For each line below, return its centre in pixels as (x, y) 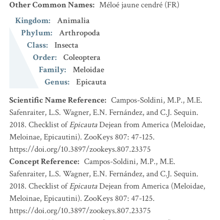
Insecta (67, 45)
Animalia (73, 21)
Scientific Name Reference (57, 100)
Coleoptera (82, 57)
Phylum (36, 33)
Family (52, 70)
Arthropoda (80, 33)
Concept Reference (43, 162)
